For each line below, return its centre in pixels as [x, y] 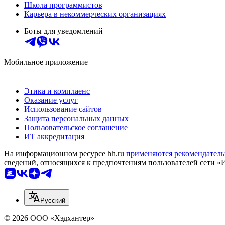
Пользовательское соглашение [76, 128]
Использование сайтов [63, 109]
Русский [53, 201]
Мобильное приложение [46, 62]
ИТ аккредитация [54, 137]
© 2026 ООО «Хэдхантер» [49, 218]
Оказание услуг [51, 100]
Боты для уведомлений [64, 31]
